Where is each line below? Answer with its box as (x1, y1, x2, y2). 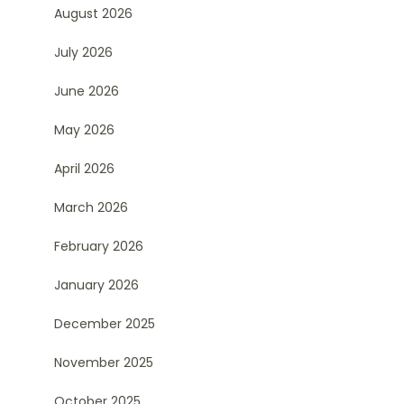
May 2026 (53, 121, 115, 139)
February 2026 (53, 237, 143, 255)
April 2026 (53, 160, 115, 178)
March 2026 (53, 198, 128, 216)
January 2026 (53, 276, 139, 294)
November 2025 (53, 353, 153, 372)
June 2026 (53, 82, 119, 100)
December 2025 (53, 315, 155, 333)
